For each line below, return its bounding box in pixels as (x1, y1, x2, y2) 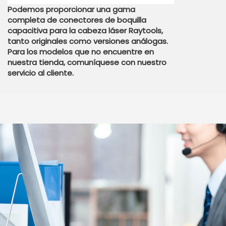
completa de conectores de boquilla (8, 15, 146, 26)
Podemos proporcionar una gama (8, 4, 135, 15)
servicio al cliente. (8, 68, 74, 79)
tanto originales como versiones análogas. (8, 36, 168, 47)
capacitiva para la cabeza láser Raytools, (8, 25, 163, 36)
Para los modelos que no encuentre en (8, 46, 154, 58)
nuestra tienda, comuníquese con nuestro (8, 57, 166, 68)
